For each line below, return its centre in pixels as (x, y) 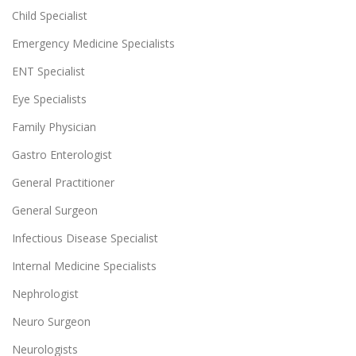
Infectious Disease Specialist (85, 238)
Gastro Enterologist (62, 154)
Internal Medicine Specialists (84, 265)
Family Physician (54, 126)
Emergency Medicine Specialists (93, 43)
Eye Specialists (49, 99)
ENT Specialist (48, 71)
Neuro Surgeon (51, 321)
